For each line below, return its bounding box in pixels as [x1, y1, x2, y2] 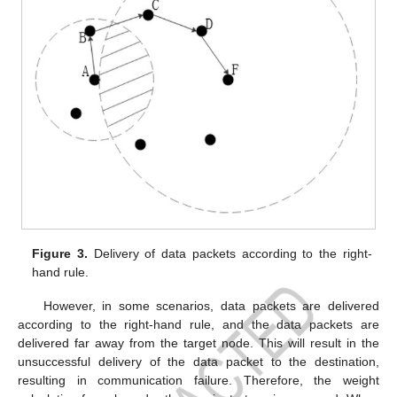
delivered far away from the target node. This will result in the [18, 336, 379, 351]
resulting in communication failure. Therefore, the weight [18, 373, 379, 388]
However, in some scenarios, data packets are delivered [43, 299, 379, 314]
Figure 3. [32, 246, 89, 261]
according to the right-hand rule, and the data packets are [18, 317, 379, 332]
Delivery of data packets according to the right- [88, 246, 372, 261]
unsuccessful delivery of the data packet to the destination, [18, 354, 379, 370]
